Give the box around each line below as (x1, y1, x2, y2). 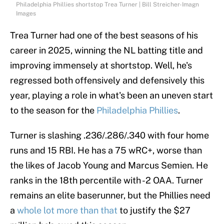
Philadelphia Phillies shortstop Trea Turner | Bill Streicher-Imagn (16, 1, 199, 8)
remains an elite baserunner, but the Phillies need (10, 190, 210, 201)
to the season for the (10, 105, 96, 116)
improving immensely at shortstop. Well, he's (10, 60, 192, 71)
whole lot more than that (17, 205, 117, 216)
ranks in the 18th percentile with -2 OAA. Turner (10, 175, 203, 186)
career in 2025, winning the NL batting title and (10, 45, 203, 56)
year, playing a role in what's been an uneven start (10, 90, 213, 101)
